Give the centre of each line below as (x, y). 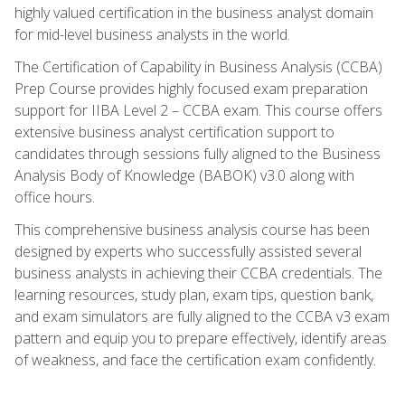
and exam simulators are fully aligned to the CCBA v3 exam (202, 316)
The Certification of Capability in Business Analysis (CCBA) (198, 66)
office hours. (55, 197)
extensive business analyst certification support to (174, 132)
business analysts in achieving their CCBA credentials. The (198, 273)
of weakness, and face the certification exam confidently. (195, 359)
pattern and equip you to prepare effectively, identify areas (201, 338)
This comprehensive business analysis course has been (192, 229)
